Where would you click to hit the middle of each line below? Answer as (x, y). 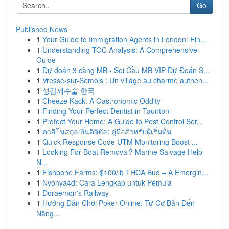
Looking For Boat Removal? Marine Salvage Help (122, 152)
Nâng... (48, 213)
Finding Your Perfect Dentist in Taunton (106, 111)
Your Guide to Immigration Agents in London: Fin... (124, 39)
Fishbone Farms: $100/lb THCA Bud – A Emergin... (125, 172)
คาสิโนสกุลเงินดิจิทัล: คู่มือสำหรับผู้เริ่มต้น (107, 131)
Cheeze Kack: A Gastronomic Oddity (101, 101)
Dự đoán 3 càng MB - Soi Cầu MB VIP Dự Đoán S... (126, 70)
